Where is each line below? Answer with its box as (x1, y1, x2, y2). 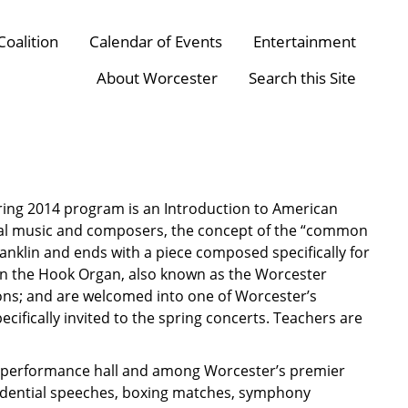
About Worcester (97, 67, 218, 88)
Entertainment (253, 31, 356, 52)
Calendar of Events (89, 31, 222, 52)
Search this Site (249, 67, 356, 88)
